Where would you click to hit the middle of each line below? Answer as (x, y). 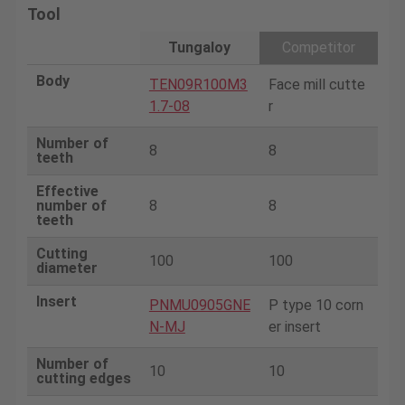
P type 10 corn (316, 305)
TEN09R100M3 (198, 84)
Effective (67, 191)
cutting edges (83, 378)
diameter (66, 268)
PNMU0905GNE (199, 305)
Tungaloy (200, 47)
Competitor (318, 47)
